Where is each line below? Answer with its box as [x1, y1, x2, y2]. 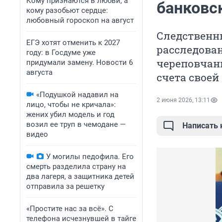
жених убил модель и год [26, 110, 114, 119]
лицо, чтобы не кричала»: [26, 100, 116, 109]
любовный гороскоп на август [26, 16, 134, 25]
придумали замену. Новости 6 [26, 58, 133, 67]
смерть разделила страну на [26, 162, 126, 171]
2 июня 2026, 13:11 [157, 97, 210, 104]
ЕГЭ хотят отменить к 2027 [26, 38, 120, 47]
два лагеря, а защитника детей [26, 172, 134, 181]
